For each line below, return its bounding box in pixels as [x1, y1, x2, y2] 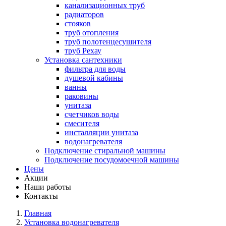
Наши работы [24, 183, 71, 191]
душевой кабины [65, 74, 123, 82]
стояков [65, 19, 91, 28]
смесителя [65, 119, 99, 128]
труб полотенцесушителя [65, 37, 151, 46]
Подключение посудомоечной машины [44, 155, 179, 164]
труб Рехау [65, 46, 101, 55]
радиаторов [65, 10, 104, 19]
